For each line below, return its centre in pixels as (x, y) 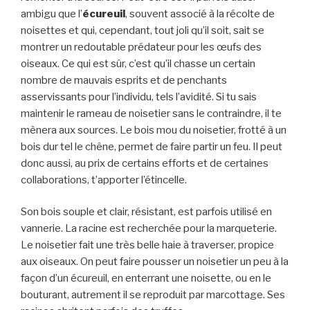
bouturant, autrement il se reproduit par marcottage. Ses (153, 295)
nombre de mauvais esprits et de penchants (124, 80)
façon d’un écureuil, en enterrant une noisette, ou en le (146, 279)
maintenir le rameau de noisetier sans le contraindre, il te (151, 113)
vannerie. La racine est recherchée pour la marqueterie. (149, 229)
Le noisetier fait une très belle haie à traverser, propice (147, 245)
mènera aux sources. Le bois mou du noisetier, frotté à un (154, 130)
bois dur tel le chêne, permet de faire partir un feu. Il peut (152, 146)
